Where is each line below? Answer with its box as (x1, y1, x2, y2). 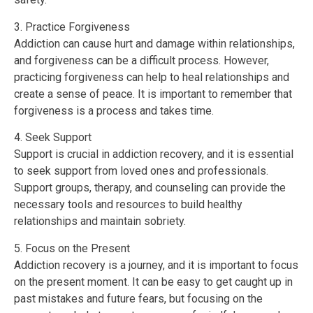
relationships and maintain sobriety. (14, 214, 186, 228)
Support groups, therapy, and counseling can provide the (14, 181, 286, 195)
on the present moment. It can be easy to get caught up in (14, 275, 293, 289)
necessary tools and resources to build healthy (14, 198, 242, 212)
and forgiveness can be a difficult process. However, (14, 53, 269, 67)
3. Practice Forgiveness (14, 20, 130, 34)
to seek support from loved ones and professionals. (14, 164, 268, 178)
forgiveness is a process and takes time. (14, 103, 214, 117)
